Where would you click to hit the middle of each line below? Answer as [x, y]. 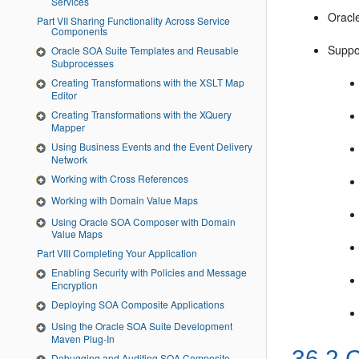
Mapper [68, 127]
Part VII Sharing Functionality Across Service [47, 21]
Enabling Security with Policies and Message [149, 272]
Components [79, 31]
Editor [64, 95]
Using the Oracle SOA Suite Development [142, 326]
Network [69, 159]
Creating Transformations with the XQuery [141, 115]
